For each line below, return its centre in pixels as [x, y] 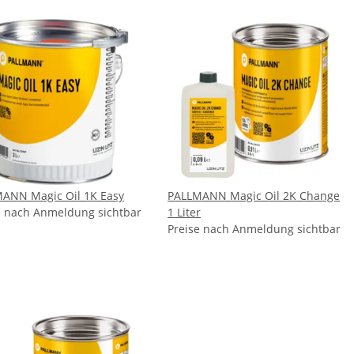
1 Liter [184, 213]
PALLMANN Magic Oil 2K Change [254, 196]
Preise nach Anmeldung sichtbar [254, 229]
